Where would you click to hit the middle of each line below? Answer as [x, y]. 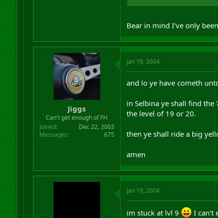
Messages [53, 134]
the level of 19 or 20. [161, 113]
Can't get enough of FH [77, 117]
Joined [47, 127]
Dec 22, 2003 [96, 127]
